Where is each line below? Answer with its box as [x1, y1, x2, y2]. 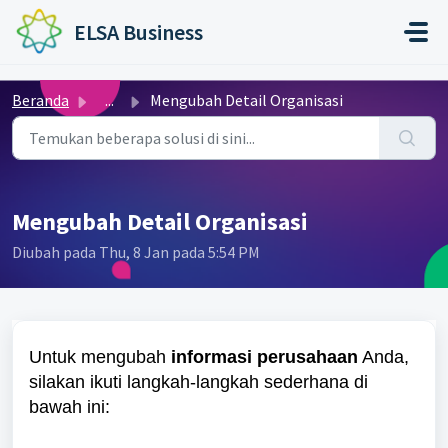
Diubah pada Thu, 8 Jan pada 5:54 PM [12, 242, 260, 262]
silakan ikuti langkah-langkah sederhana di [29, 372, 368, 392]
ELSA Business [73, 18, 203, 46]
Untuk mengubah [29, 347, 171, 367]
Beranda [12, 90, 69, 110]
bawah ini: [29, 397, 110, 417]
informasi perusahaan [171, 347, 358, 367]
